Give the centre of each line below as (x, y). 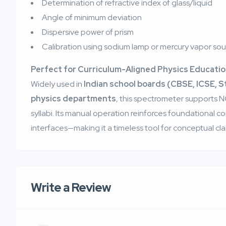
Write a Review (71, 188)
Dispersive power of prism (88, 32)
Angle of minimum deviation (92, 18)
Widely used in (57, 84)
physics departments (73, 99)
